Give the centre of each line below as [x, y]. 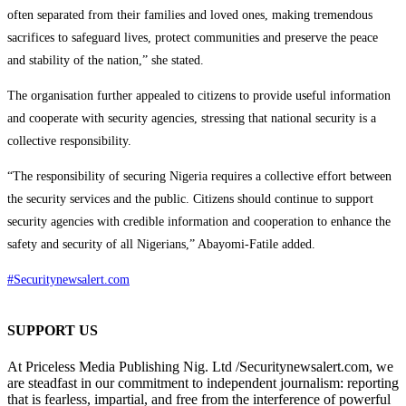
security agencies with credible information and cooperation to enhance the [199, 222]
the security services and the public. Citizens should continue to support [190, 199]
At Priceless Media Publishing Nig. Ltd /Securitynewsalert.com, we [200, 366]
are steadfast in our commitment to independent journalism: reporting [203, 382]
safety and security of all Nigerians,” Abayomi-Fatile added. [161, 244]
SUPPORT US [53, 331]
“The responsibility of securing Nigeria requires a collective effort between [199, 176]
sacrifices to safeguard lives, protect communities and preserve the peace [193, 38]
